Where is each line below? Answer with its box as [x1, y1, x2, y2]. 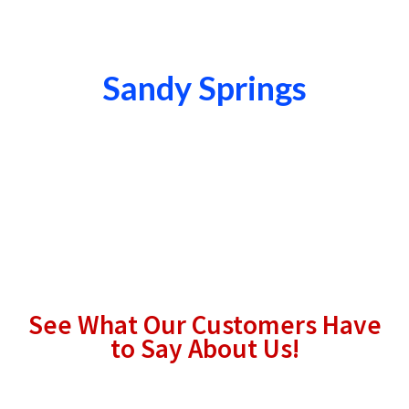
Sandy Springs [102, 67, 307, 108]
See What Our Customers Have [27, 308, 382, 342]
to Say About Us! [110, 331, 299, 366]
